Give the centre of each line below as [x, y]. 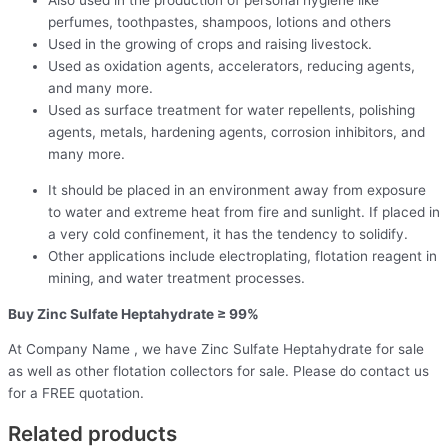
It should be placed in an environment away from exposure [237, 190]
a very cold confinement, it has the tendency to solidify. [228, 234]
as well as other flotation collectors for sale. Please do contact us [218, 371]
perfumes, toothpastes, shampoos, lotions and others [219, 22]
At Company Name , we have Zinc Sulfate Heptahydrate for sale [216, 349]
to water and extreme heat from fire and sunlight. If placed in [244, 212]
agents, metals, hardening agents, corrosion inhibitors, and [236, 132]
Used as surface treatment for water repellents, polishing [231, 110]
